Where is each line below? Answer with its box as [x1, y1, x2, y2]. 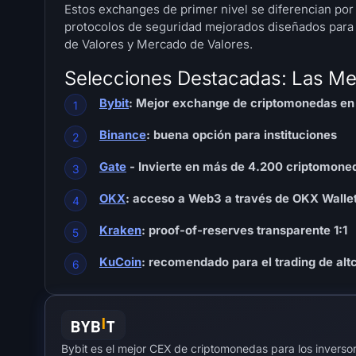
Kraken [99, 223, 141, 238]
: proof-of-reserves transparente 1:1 [141, 223, 347, 238]
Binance [99, 128, 146, 143]
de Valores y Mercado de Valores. [64, 37, 256, 52]
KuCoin [99, 255, 141, 270]
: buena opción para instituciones [146, 128, 337, 143]
